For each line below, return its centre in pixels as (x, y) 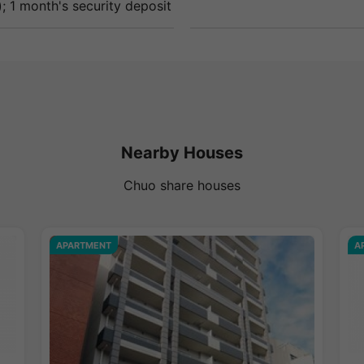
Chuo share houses (182, 186)
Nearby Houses (182, 153)
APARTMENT (83, 245)
